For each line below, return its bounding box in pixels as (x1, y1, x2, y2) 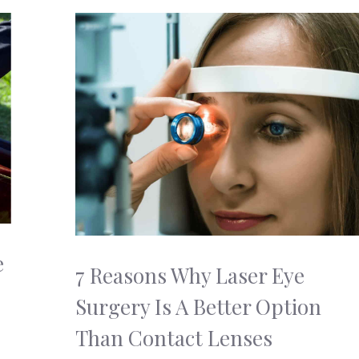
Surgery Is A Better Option (75, 292, 321, 321)
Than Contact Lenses (75, 324, 272, 353)
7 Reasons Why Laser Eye (75, 261, 305, 290)
